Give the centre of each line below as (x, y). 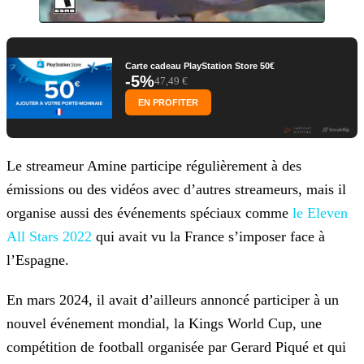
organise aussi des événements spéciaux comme (149, 213)
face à (305, 237)
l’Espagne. (38, 260)
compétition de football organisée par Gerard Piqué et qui (176, 347)
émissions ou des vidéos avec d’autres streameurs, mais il (176, 190)
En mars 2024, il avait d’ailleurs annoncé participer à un (173, 300)
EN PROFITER (168, 103)
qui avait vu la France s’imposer (189, 237)
